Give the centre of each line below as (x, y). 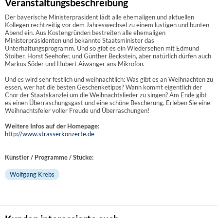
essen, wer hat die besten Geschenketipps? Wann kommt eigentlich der (103, 87)
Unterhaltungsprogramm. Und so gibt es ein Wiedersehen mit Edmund (102, 48)
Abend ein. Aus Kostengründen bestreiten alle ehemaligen (85, 32)
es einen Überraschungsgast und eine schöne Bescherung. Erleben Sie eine (108, 102)
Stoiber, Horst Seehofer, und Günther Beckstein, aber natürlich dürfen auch (108, 56)
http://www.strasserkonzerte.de (50, 134)
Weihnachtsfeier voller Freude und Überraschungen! (77, 110)
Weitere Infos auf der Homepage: (52, 126)
